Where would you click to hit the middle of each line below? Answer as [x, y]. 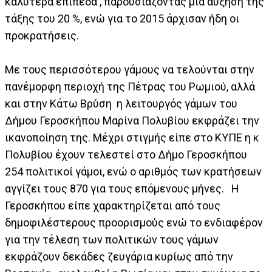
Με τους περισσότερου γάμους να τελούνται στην [130, 69]
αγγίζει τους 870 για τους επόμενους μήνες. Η [122, 188]
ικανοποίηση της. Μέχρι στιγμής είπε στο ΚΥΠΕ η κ [132, 137]
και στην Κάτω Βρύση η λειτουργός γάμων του [121, 103]
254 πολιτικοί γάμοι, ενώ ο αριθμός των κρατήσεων [133, 171]
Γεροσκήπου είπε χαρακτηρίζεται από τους [113, 205]
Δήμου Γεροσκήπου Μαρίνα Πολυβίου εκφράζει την [132, 120]
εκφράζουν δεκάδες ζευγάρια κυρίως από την [119, 256]
